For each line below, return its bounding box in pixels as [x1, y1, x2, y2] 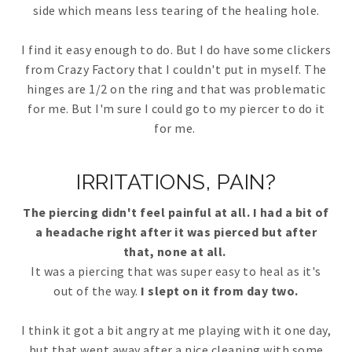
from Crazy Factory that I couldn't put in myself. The [25, 61, 327, 78]
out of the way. [53, 283, 141, 299]
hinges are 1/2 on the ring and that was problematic [26, 81, 326, 97]
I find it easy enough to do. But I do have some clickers [21, 42, 331, 58]
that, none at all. [123, 244, 229, 260]
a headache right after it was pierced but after [35, 224, 317, 240]
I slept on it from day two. [141, 283, 299, 299]
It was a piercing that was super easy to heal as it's [31, 263, 321, 280]
